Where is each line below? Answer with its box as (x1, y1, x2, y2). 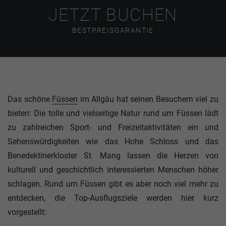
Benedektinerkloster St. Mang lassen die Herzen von (8, 151, 218, 160)
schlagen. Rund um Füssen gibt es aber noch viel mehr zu (8, 179, 218, 189)
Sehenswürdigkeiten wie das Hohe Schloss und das (8, 137, 218, 146)
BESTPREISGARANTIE (72, 26, 154, 34)
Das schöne (8, 94, 52, 104)
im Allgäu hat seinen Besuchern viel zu (78, 94, 219, 104)
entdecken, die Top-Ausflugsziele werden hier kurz (8, 193, 218, 203)
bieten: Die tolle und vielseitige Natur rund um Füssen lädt (8, 108, 218, 118)
